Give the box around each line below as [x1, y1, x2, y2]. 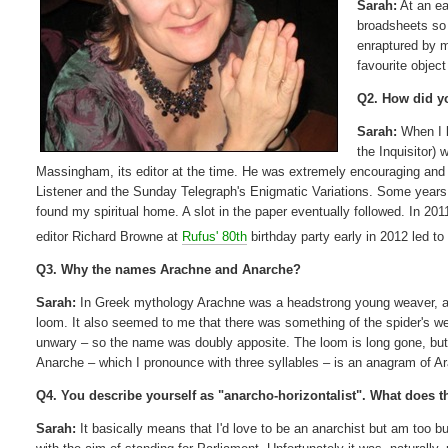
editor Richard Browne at [36, 229, 183, 245]
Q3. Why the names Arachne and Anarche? [36, 262, 302, 278]
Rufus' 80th [182, 229, 248, 245]
